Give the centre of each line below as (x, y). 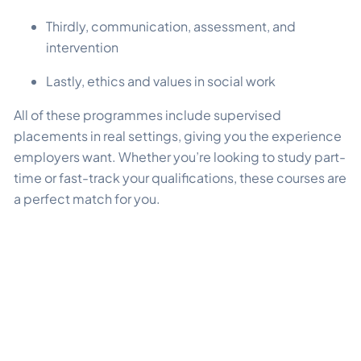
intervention (82, 47)
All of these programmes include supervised (147, 114)
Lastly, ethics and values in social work (161, 81)
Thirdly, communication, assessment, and (171, 26)
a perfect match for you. (87, 198)
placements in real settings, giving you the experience (178, 135)
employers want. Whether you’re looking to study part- (180, 156)
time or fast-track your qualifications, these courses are (180, 177)
